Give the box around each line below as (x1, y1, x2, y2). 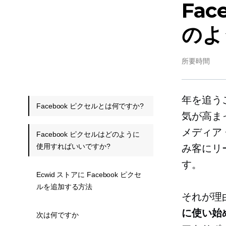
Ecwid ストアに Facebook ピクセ (36, 171, 141, 179)
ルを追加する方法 (36, 183, 93, 191)
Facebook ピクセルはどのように (36, 130, 140, 138)
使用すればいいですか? (36, 142, 110, 150)
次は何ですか (36, 211, 79, 219)
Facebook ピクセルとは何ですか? (36, 102, 144, 110)
